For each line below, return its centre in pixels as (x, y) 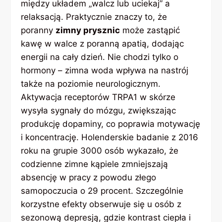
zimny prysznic (88, 30)
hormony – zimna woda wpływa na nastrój (105, 71)
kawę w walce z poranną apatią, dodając (103, 44)
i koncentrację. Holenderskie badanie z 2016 (110, 138)
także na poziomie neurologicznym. (91, 84)
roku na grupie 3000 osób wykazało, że (100, 151)
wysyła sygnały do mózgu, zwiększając (99, 111)
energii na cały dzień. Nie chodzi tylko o (100, 57)
